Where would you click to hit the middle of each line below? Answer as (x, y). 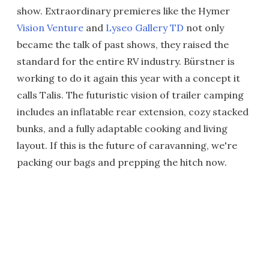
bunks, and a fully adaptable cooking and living (122, 128)
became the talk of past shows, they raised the (123, 44)
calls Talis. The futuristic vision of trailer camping (130, 95)
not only (204, 28)
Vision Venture (50, 28)
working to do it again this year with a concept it (128, 78)
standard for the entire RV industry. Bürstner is (126, 61)
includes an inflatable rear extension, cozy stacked (133, 112)
